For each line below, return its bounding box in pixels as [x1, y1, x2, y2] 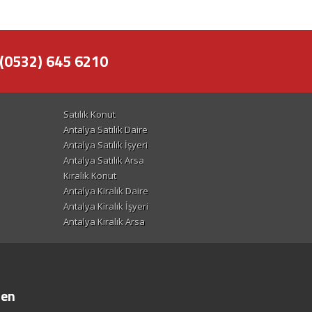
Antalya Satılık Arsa [63, 154, 144, 167]
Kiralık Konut [63, 169, 116, 182]
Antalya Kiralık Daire [63, 185, 148, 198]
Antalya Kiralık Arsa [63, 215, 145, 228]
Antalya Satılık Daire [63, 123, 148, 136]
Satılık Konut [63, 108, 116, 121]
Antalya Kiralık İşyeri [63, 200, 148, 213]
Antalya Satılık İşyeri [63, 139, 148, 152]
